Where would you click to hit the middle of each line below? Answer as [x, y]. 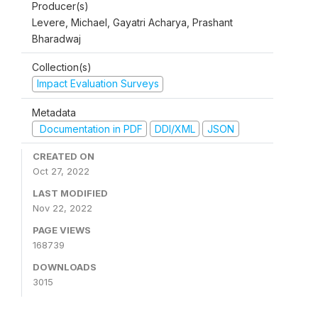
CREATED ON [64, 156]
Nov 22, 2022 [62, 208]
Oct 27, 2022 [61, 171]
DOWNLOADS [65, 267]
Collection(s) [62, 67]
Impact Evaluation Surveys [98, 83]
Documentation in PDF [89, 128]
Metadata [54, 112]
